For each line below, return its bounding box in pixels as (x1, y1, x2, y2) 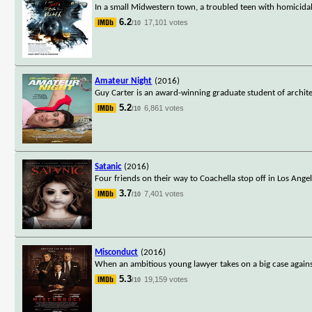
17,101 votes (144, 17, 189, 26)
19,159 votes (144, 274, 189, 283)
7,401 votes (144, 189, 185, 198)
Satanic (95, 162, 122, 171)
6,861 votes (144, 103, 185, 112)
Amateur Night (95, 76, 153, 86)
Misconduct (95, 247, 139, 257)
